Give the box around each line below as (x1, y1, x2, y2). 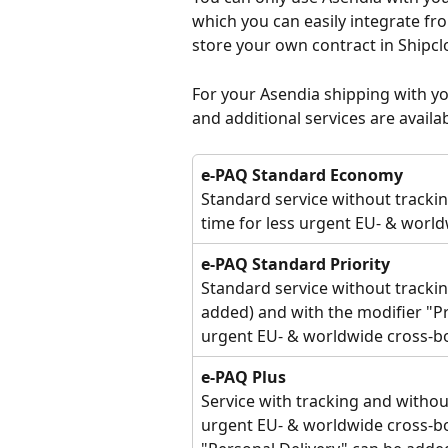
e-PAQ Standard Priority (201, 252, 390, 275)
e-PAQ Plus (201, 365, 286, 388)
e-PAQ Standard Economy (201, 163, 403, 186)
